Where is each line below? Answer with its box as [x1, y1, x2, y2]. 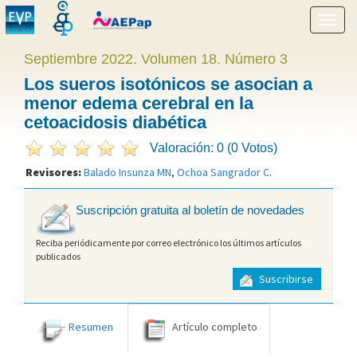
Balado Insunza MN [84, 165, 171, 179]
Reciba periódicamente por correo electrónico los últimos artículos [36, 236, 301, 249]
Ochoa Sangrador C [177, 165, 269, 179]
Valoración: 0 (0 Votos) [150, 141, 277, 155]
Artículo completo [172, 319, 257, 334]
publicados [36, 249, 80, 262]
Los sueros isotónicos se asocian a [24, 74, 312, 94]
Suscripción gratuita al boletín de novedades [76, 203, 304, 218]
